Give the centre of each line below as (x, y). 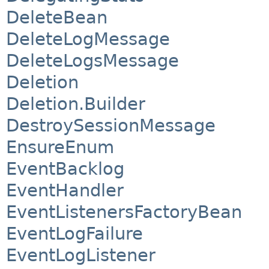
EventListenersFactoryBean (124, 212)
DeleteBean (57, 18)
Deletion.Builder (76, 104)
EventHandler (65, 191)
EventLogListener (81, 255)
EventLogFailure (74, 234)
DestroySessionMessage (111, 126)
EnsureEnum (60, 147)
